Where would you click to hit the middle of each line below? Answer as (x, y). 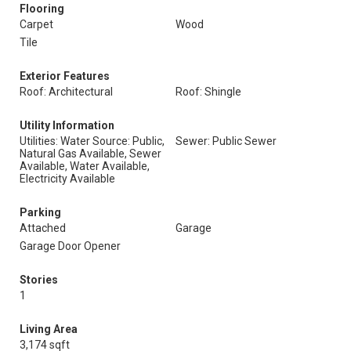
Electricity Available (67, 179)
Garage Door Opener (70, 246)
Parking (40, 212)
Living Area (49, 329)
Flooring (42, 9)
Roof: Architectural (66, 92)
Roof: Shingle (208, 92)
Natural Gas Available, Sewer (90, 154)
